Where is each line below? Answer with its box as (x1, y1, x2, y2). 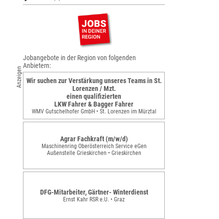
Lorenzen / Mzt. (72, 84, 116, 92)
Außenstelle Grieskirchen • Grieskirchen (46, 149, 141, 156)
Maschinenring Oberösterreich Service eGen (41, 142, 147, 150)
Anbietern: (23, 62, 51, 69)
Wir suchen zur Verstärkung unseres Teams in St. (26, 76, 162, 85)
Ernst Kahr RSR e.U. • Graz (63, 196, 125, 203)
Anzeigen (16, 66, 22, 88)
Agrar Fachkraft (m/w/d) (60, 134, 128, 143)
